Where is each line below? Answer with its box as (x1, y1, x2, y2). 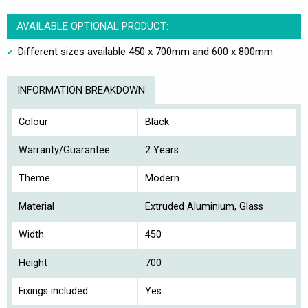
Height (19, 256, 47, 269)
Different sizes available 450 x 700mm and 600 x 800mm (18, 45, 273, 58)
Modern (145, 172, 179, 184)
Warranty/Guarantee (19, 144, 110, 156)
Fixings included (19, 285, 88, 297)
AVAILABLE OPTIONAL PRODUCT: (16, 19, 168, 32)
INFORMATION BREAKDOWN (17, 83, 145, 96)
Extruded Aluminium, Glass (145, 200, 263, 212)
